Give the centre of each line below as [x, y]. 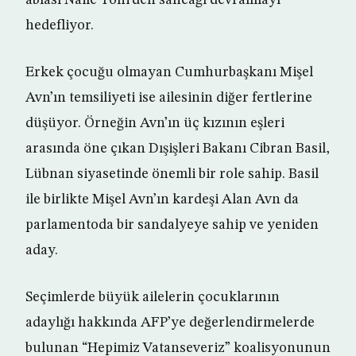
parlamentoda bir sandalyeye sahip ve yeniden [172, 225]
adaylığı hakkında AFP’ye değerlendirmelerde [170, 323]
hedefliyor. [60, 26]
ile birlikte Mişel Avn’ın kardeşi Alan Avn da [162, 200]
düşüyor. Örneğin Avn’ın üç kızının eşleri [155, 124]
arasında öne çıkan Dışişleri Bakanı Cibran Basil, [178, 149]
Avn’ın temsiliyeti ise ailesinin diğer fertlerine [169, 98]
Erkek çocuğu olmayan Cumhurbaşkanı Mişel [169, 73]
